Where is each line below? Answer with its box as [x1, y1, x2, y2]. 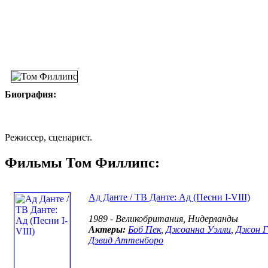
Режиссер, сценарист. [5, 132, 92, 142]
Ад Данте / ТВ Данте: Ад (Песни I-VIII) [89, 191, 250, 202]
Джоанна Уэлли [166, 224, 231, 234]
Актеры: [89, 224, 126, 234]
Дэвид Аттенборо [89, 234, 163, 245]
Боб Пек [128, 224, 161, 234]
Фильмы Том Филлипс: [5, 154, 160, 170]
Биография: [5, 89, 56, 99]
